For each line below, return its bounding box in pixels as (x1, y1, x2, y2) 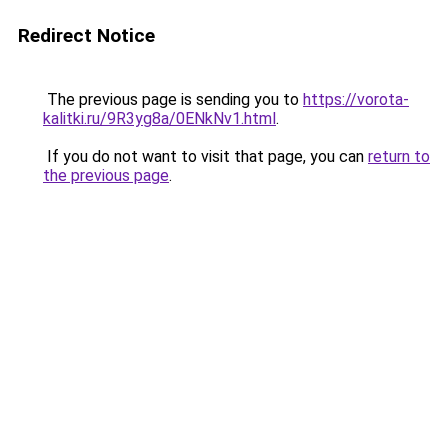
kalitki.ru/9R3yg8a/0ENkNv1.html (43, 109, 276, 128)
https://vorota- (303, 90, 409, 109)
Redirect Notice (18, 24, 155, 47)
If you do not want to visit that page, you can (43, 147, 368, 166)
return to (368, 147, 430, 166)
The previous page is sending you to (43, 90, 303, 109)
